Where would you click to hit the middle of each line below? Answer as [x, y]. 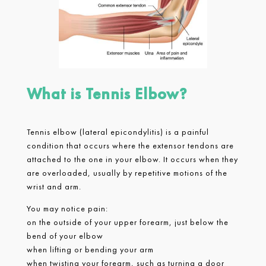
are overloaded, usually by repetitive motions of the [127, 172]
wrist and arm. [55, 186]
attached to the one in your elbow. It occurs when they [132, 159]
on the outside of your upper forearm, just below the [127, 222]
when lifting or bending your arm [91, 249]
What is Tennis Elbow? [107, 94]
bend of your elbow [66, 235]
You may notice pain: [68, 208]
